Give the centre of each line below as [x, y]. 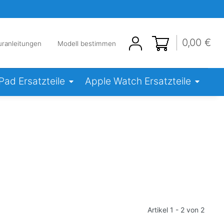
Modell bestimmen [86, 44]
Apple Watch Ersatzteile [138, 81]
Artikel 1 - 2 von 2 [176, 209]
